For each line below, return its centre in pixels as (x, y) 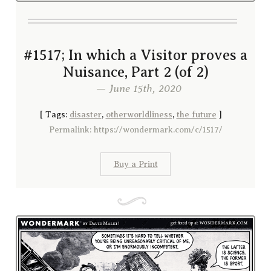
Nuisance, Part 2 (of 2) (135, 72)
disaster (85, 114)
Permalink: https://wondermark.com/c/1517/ (135, 129)
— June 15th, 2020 (135, 88)
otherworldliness (139, 114)
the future (196, 114)
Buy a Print (135, 164)
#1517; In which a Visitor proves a (135, 55)
